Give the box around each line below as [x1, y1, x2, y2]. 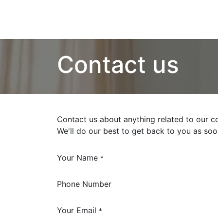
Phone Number [57, 179, 111, 189]
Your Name [57, 153, 98, 163]
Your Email [57, 205, 96, 215]
